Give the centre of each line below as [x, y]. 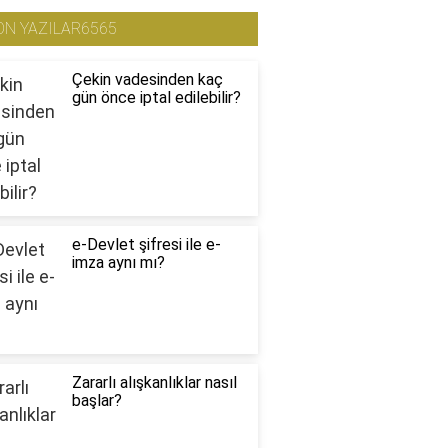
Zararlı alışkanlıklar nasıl [154, 383]
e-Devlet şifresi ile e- [146, 245]
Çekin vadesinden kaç [147, 80]
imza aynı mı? [118, 263]
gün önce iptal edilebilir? [156, 98]
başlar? [96, 401]
